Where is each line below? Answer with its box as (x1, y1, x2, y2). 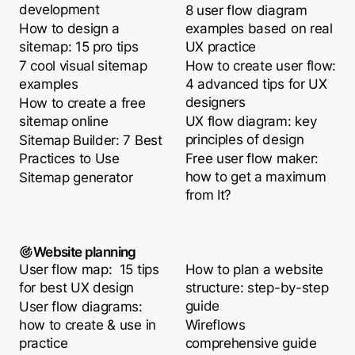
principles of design (185, 131, 304, 147)
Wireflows (185, 317, 246, 334)
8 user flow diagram (185, 2, 307, 18)
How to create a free (18, 94, 146, 111)
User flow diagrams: (18, 299, 143, 315)
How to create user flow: (185, 57, 337, 74)
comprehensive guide (185, 335, 317, 352)
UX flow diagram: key (185, 113, 317, 129)
